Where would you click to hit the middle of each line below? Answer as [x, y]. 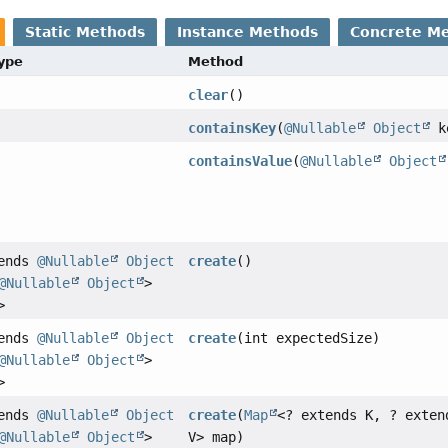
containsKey [232, 127]
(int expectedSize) [308, 337]
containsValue [240, 160]
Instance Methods [248, 31]
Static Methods [85, 31]
